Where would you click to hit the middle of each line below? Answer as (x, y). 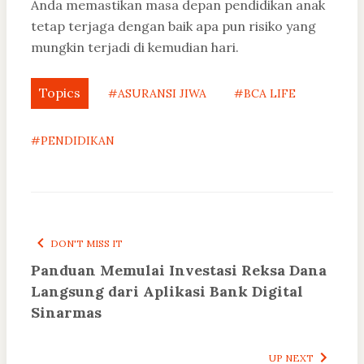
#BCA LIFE (265, 94)
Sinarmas (66, 313)
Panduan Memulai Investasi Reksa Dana (179, 271)
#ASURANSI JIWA (157, 94)
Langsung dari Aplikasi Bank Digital (167, 292)
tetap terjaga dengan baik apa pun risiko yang (173, 26)
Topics (60, 93)
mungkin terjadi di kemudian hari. (135, 48)
